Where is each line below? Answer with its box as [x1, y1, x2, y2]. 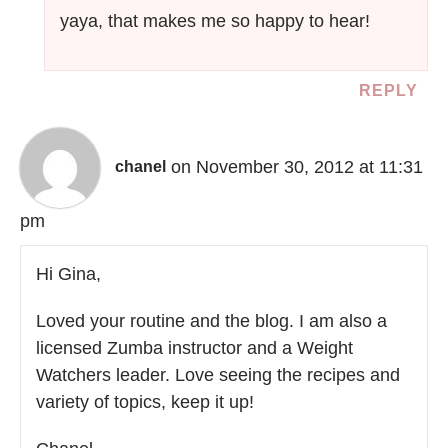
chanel [115, 158, 166, 176]
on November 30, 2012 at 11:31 [171, 156, 423, 177]
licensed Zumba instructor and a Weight [36, 337, 353, 358]
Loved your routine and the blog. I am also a [36, 310, 387, 331]
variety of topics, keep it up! [36, 391, 254, 412]
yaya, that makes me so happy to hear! [60, 10, 371, 31]
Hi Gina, [36, 263, 101, 284]
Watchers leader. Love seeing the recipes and [36, 364, 400, 385]
